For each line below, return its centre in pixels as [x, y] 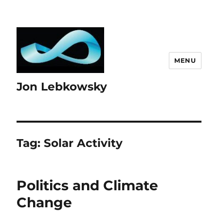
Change [45, 203]
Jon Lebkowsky [62, 87]
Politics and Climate [88, 186]
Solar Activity [83, 143]
